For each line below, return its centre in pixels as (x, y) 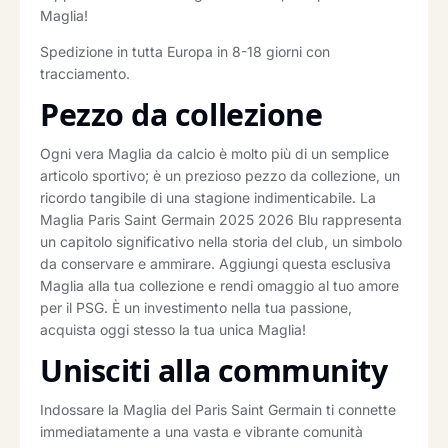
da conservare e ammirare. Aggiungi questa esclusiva (215, 264)
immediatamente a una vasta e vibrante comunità (201, 432)
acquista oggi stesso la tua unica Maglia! (173, 330)
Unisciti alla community (214, 371)
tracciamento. (85, 74)
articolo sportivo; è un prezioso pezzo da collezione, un (220, 176)
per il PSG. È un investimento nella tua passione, (196, 308)
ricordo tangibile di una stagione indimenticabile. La (208, 198)
